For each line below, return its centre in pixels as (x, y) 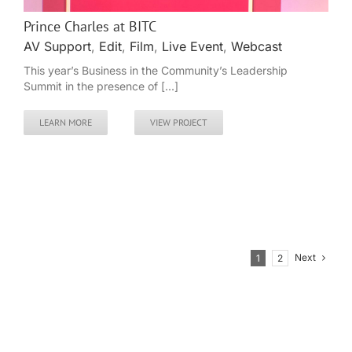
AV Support (57, 47)
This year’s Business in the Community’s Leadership (156, 71)
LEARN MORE (66, 123)
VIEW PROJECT (179, 123)
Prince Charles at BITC (90, 27)
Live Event (192, 47)
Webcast (257, 47)
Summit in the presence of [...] (101, 86)
